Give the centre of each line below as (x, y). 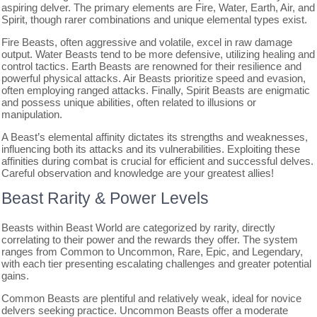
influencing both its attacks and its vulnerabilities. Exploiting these (151, 149)
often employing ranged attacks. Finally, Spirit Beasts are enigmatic (156, 90)
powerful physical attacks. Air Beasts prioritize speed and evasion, (154, 78)
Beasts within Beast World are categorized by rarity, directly (139, 227)
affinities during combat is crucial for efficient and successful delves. (158, 161)
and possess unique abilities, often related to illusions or (129, 102)
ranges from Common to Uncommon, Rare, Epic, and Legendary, (152, 251)
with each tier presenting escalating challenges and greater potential (157, 263)
